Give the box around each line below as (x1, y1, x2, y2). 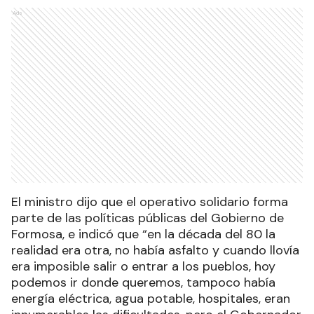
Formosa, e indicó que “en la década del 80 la (11, 226, 275, 243)
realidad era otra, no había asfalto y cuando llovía (11, 242, 299, 259)
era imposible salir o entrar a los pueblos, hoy (11, 258, 275, 275)
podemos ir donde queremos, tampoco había (11, 274, 275, 292)
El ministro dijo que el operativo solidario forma (11, 193, 288, 211)
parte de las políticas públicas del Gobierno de (11, 210, 284, 227)
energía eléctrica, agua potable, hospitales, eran (11, 290, 290, 308)
